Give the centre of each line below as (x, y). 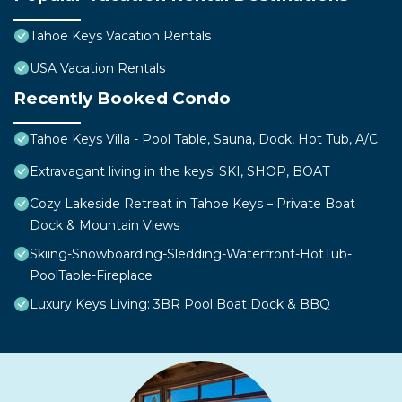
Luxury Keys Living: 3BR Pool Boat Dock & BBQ (180, 305)
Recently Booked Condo (122, 99)
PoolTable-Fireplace (91, 276)
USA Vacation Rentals (97, 69)
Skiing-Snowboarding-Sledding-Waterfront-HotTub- (191, 254)
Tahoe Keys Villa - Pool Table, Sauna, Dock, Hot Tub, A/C (204, 140)
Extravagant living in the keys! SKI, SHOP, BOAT (179, 172)
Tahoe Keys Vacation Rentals (120, 36)
